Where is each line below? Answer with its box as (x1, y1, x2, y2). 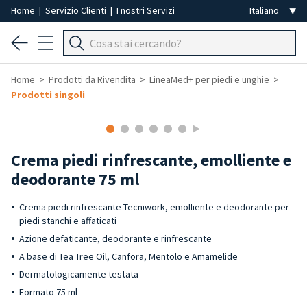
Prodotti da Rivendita (49, 73, 136, 86)
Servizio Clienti (45, 4, 108, 16)
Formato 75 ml (19, 286, 77, 298)
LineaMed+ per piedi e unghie (149, 73, 269, 86)
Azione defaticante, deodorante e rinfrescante (19, 232, 212, 245)
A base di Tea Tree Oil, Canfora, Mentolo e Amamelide (19, 250, 240, 262)
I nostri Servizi (116, 4, 175, 16)
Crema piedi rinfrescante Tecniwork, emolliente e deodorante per (19, 201, 289, 213)
